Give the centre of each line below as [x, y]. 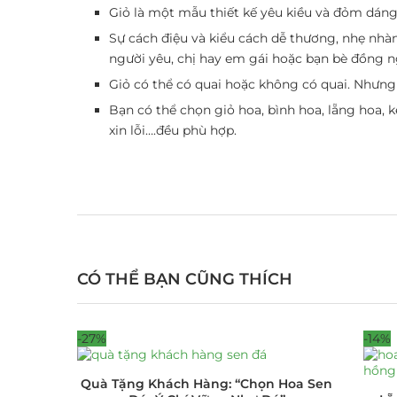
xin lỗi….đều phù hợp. [173, 130]
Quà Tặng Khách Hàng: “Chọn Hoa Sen [207, 383]
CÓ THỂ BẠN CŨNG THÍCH [185, 279]
